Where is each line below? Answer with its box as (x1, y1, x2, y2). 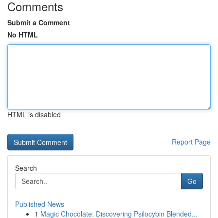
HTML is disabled (7, 109, 61, 119)
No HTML (7, 30, 38, 39)
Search (15, 163, 37, 173)
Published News (15, 199, 64, 209)
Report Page (172, 137, 211, 146)
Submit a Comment (7, 18, 70, 27)
